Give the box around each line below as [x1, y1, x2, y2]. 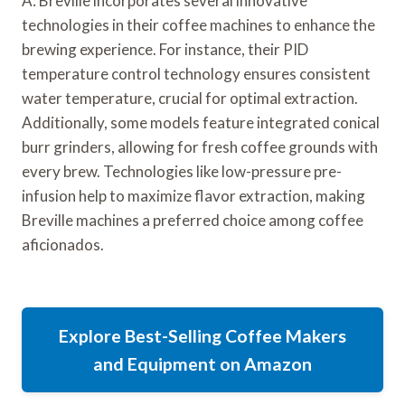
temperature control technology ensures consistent [22, 64, 371, 84]
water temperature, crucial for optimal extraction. [22, 89, 358, 108]
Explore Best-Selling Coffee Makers [59, 325, 346, 347]
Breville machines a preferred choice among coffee [22, 211, 363, 231]
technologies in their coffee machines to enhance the [22, 15, 375, 35]
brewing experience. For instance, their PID [22, 40, 308, 60]
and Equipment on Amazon [93, 353, 312, 375]
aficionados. [22, 235, 104, 255]
